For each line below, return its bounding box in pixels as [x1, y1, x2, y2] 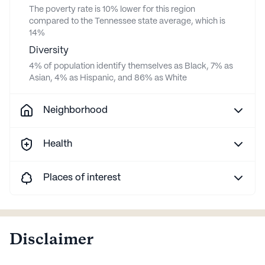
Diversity [29, 46, 69, 55]
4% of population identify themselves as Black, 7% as [29, 62, 233, 70]
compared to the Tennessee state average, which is [29, 17, 225, 25]
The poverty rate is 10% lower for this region [29, 5, 195, 14]
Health [43, 139, 72, 148]
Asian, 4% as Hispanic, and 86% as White [29, 73, 187, 82]
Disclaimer [9, 229, 93, 251]
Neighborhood [43, 105, 108, 115]
